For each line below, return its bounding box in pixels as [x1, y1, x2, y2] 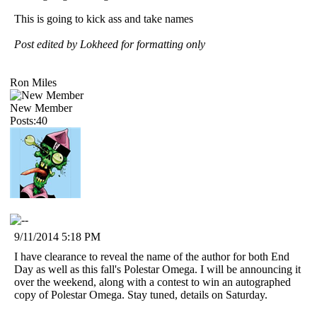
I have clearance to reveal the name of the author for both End [14, 250, 289, 263]
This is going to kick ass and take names [14, 12, 193, 25]
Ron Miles [10, 76, 57, 88]
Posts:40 [10, 114, 47, 127]
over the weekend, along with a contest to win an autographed [14, 275, 291, 288]
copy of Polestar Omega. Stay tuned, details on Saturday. [14, 288, 267, 301]
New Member [10, 101, 72, 114]
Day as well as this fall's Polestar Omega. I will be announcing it [14, 263, 301, 275]
